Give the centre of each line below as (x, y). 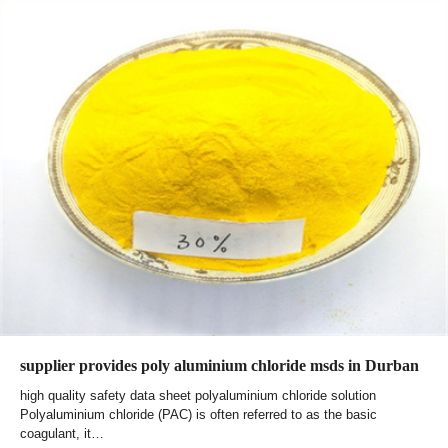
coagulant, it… (62, 434)
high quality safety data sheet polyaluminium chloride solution (198, 396)
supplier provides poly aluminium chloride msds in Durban (219, 366)
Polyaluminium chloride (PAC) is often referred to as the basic (198, 415)
